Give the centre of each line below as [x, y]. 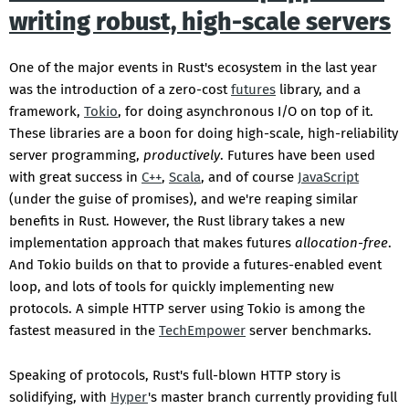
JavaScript [328, 178]
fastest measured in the [84, 331]
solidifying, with [60, 398]
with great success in [75, 178]
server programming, [76, 156]
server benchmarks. [309, 331]
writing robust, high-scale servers [200, 22]
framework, [47, 112]
